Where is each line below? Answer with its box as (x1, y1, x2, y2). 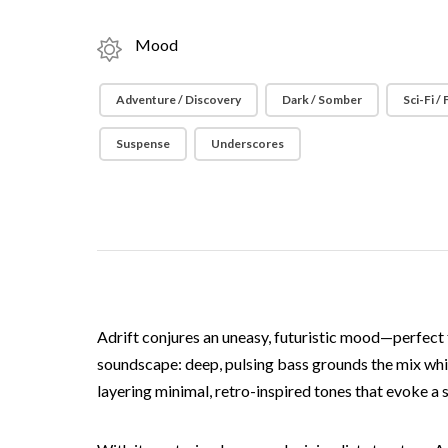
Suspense (116, 136, 171, 152)
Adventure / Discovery (116, 92, 242, 108)
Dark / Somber (282, 92, 363, 108)
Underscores (211, 136, 285, 152)
